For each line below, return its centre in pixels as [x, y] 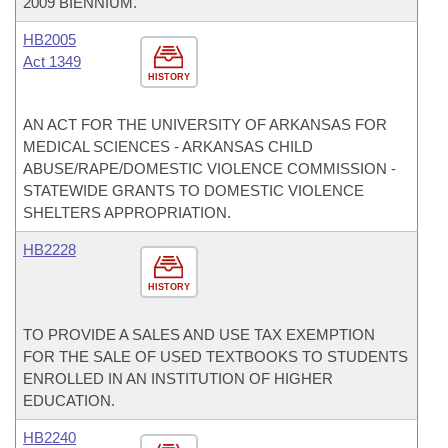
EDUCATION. [69, 400]
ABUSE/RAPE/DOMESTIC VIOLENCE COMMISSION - [209, 168]
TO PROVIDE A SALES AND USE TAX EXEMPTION [199, 334]
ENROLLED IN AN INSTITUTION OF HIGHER [178, 378]
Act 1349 [52, 61]
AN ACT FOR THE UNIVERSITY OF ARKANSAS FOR [205, 124]
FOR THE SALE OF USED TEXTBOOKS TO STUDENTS [215, 356]
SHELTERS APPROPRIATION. [127, 212]
